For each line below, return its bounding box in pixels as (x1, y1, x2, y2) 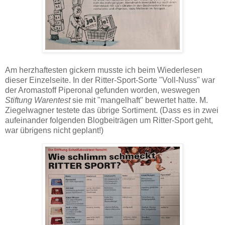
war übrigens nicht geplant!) (5, 126, 103, 135)
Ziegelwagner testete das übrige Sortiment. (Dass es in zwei (5, 105, 218, 115)
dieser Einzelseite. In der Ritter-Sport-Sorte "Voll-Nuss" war (5, 75, 215, 84)
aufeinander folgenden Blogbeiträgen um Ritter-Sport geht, (5, 116, 213, 125)
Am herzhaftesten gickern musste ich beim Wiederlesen (5, 65, 202, 74)
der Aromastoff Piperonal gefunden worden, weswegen (5, 85, 200, 94)
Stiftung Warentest (5, 95, 70, 104)
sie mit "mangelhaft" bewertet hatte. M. (70, 95, 208, 104)
